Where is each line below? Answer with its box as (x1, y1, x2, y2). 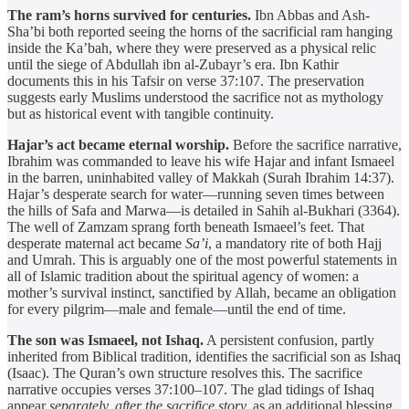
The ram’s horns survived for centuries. (7, 7, 251, 24)
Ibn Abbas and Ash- (251, 7, 370, 24)
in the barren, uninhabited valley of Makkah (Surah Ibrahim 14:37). (7, 170, 394, 186)
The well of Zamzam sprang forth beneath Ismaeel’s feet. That (7, 219, 364, 236)
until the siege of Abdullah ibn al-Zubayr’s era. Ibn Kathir (7, 57, 339, 73)
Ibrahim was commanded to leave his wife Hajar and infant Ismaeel (7, 153, 394, 170)
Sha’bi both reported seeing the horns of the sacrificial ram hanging (7, 24, 393, 40)
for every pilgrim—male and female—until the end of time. (7, 301, 346, 318)
